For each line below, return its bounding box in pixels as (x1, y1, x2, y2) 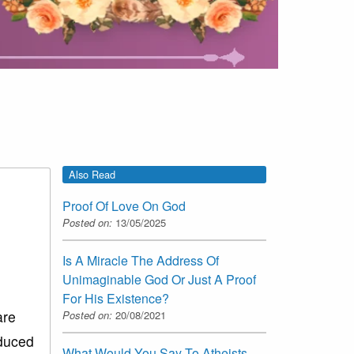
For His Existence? (62, 289, 169, 308)
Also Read (69, 167, 115, 182)
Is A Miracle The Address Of (62, 251, 219, 270)
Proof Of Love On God (62, 197, 186, 216)
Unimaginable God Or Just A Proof (62, 270, 256, 289)
